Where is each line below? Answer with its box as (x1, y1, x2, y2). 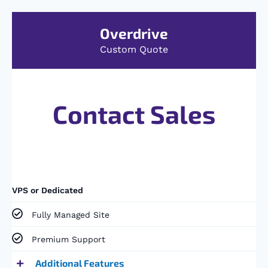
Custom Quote (100, 44, 168, 56)
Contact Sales (53, 99, 215, 129)
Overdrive (100, 25, 168, 42)
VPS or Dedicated (12, 185, 83, 196)
